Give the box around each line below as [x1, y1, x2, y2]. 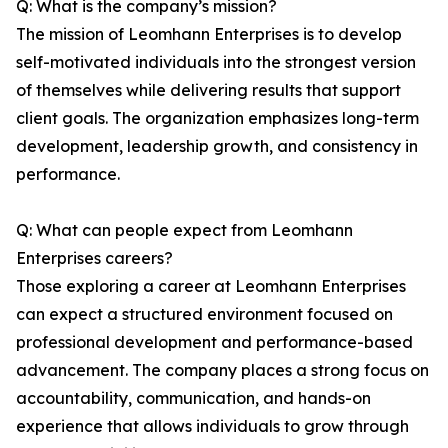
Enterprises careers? [16, 248, 173, 269]
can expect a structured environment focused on [16, 304, 393, 325]
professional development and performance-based [16, 332, 413, 353]
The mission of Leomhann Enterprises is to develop [16, 24, 402, 45]
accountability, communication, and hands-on [16, 388, 371, 409]
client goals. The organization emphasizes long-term [16, 108, 419, 129]
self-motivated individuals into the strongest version [16, 52, 416, 73]
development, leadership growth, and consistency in [16, 136, 418, 157]
